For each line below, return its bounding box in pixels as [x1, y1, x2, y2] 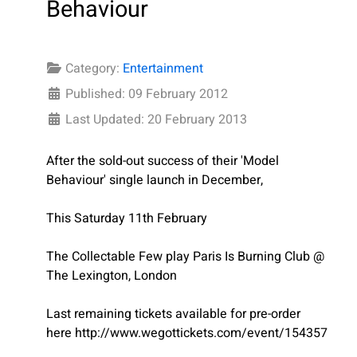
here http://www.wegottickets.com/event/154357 [46, 324, 328, 343]
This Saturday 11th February [46, 209, 207, 229]
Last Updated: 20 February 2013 [65, 110, 247, 130]
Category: [62, 59, 123, 79]
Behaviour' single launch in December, [46, 171, 263, 190]
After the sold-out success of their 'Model [46, 151, 279, 171]
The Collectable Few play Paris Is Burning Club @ [46, 247, 324, 267]
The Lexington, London [46, 266, 177, 286]
